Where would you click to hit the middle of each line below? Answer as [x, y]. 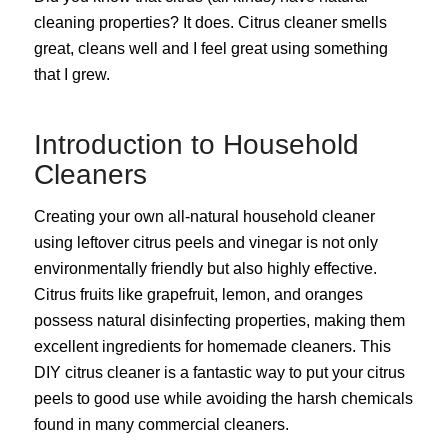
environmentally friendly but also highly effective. [205, 268]
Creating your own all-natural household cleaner [204, 216]
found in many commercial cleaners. [161, 424]
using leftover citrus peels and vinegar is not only [205, 242]
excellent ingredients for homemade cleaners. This [212, 346]
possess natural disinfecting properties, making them [219, 320]
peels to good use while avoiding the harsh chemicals [223, 398]
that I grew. [71, 75]
